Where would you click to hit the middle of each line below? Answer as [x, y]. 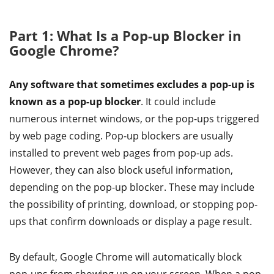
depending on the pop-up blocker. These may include [132, 187]
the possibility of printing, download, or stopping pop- [133, 204]
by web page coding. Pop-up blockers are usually [121, 136]
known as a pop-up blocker [75, 102]
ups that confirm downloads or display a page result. [131, 221]
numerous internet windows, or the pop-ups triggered [134, 119]
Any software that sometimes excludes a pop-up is [132, 84]
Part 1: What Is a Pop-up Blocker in [125, 35]
